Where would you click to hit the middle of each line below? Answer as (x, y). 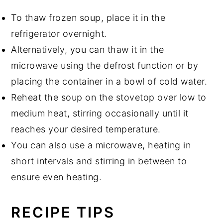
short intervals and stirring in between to (99, 161)
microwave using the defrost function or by (105, 65)
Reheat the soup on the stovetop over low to (109, 97)
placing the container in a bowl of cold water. (109, 81)
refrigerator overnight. (59, 33)
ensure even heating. (56, 177)
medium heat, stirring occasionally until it (100, 113)
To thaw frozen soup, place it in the (88, 17)
